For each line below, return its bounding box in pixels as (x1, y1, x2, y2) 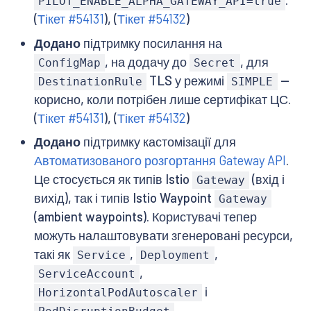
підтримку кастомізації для (80, 134, 236, 150)
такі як (33, 246, 73, 262)
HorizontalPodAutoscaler (37, 286, 198, 300)
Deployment (140, 249, 210, 262)
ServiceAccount (37, 267, 135, 281)
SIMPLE (231, 74, 274, 88)
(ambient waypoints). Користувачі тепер (33, 209, 257, 225)
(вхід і (249, 171, 285, 187)
